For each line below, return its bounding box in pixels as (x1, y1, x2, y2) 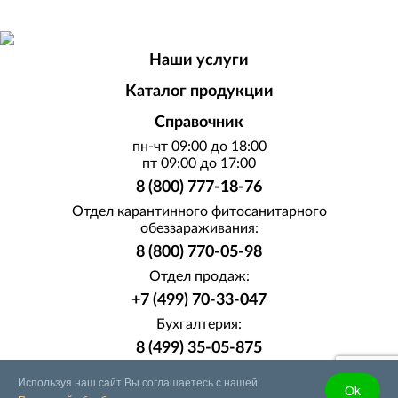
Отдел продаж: (148, 268, 250, 283)
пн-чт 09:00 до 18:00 (131, 139, 267, 154)
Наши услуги (149, 52, 249, 68)
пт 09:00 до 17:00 (142, 155, 256, 171)
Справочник (155, 114, 243, 131)
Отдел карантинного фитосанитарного (71, 203, 327, 219)
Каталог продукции (124, 83, 274, 99)
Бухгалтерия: (156, 316, 242, 331)
